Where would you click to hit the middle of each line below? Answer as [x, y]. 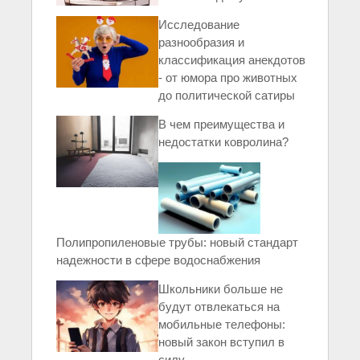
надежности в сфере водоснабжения [158, 260]
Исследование [199, 25]
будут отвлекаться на [219, 306]
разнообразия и [202, 43]
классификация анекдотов [232, 60]
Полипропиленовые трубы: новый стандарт [177, 242]
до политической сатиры [227, 96]
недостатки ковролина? [224, 142]
